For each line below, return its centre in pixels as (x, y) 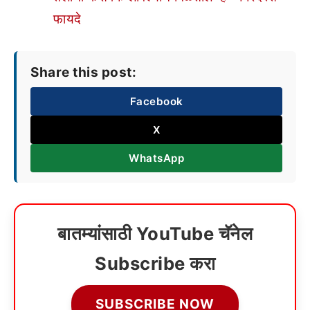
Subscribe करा (155, 263)
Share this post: (83, 72)
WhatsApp (156, 158)
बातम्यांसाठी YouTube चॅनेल (155, 233)
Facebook (156, 101)
